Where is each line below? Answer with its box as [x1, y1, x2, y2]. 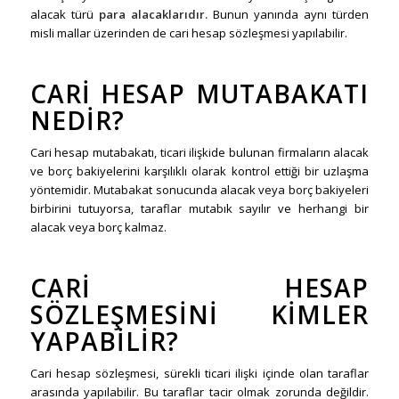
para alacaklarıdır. [98, 6, 208, 23]
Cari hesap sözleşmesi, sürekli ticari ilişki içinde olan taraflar [29, 365, 370, 382]
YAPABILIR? [29, 324, 179, 359]
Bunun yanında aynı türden [207, 6, 370, 23]
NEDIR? [29, 103, 125, 138]
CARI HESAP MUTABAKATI [29, 77, 370, 111]
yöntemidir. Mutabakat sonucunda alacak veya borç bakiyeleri [29, 182, 370, 199]
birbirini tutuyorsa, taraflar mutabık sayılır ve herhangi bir [29, 200, 370, 217]
